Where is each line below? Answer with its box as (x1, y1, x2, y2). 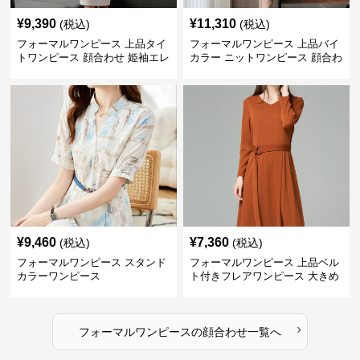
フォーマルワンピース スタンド (17, 256, 167, 268)
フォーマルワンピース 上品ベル (189, 256, 339, 268)
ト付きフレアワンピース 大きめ (189, 270, 339, 282)
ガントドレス (17, 65, 80, 77)
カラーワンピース (17, 270, 101, 282)
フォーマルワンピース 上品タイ (17, 38, 167, 50)
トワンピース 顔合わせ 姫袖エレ (17, 51, 170, 63)
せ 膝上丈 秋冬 (189, 65, 259, 77)
